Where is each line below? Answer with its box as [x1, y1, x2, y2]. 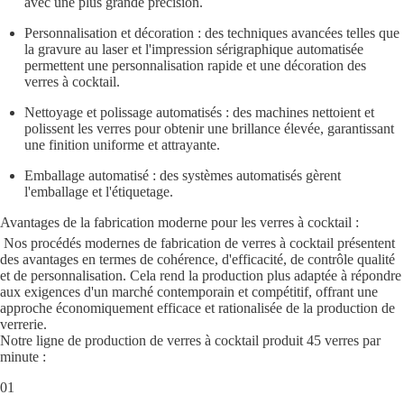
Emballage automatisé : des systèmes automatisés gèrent [24, 167, 342, 183]
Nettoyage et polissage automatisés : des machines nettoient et [24, 104, 375, 120]
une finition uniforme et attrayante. [24, 136, 221, 152]
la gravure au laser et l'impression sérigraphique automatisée [24, 41, 364, 57]
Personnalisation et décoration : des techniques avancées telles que [24, 24, 400, 41]
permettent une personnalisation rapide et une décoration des [24, 57, 367, 73]
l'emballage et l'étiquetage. [24, 183, 174, 199]
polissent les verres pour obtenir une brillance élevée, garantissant [24, 120, 395, 136]
